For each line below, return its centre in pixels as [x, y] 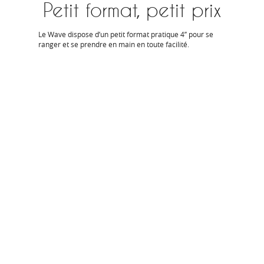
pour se [201, 34]
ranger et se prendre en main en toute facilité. [114, 44]
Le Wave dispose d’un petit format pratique [109, 34]
